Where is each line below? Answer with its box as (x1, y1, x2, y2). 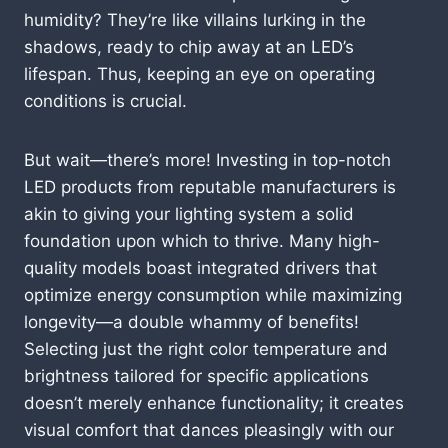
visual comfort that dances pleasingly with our (24, 419, 394, 440)
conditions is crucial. (24, 90, 187, 111)
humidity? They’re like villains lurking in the (24, 9, 366, 30)
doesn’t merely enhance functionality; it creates (24, 392, 404, 413)
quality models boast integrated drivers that (24, 257, 377, 278)
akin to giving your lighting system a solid (24, 203, 354, 224)
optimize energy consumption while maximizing (24, 284, 402, 305)
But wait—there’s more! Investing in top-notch (24, 149, 391, 170)
